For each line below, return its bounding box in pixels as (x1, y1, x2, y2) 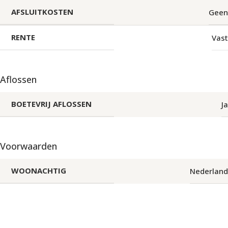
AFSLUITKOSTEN (11, 7, 73, 17)
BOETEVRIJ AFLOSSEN (11, 99, 92, 109)
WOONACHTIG (11, 165, 66, 176)
